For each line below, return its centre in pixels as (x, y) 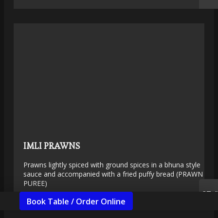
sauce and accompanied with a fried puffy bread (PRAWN (113, 174)
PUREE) (35, 183)
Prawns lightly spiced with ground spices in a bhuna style (112, 164)
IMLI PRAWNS (52, 145)
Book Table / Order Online (76, 201)
